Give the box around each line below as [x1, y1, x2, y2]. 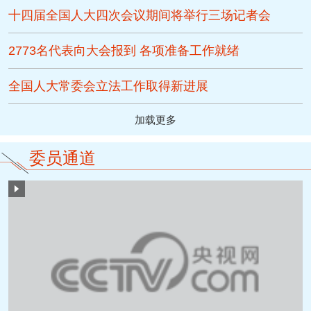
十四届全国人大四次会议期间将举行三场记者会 [8, 8, 271, 22]
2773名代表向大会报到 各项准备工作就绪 [8, 43, 240, 58]
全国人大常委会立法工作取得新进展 [8, 78, 209, 93]
